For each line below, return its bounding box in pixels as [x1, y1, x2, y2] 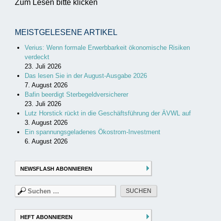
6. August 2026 [25, 138, 68, 146]
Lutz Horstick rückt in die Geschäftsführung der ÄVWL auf [25, 110, 191, 117]
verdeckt [25, 53, 49, 61]
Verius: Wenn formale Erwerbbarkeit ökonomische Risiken [25, 44, 190, 52]
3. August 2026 [25, 119, 68, 127]
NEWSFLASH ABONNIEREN [20, 165, 92, 172]
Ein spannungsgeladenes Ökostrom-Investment [25, 128, 160, 136]
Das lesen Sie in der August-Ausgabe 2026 [25, 72, 147, 80]
